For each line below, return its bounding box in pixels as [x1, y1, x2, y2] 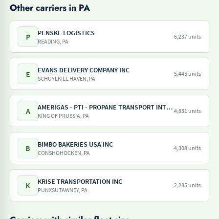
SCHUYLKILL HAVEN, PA [38, 75, 95, 82]
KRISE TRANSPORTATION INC [38, 177, 122, 186]
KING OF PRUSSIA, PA [38, 112, 89, 119]
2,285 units [174, 181, 201, 189]
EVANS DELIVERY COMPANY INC [38, 66, 130, 74]
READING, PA [38, 38, 68, 45]
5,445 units [174, 70, 201, 77]
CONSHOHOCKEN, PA [38, 149, 90, 156]
